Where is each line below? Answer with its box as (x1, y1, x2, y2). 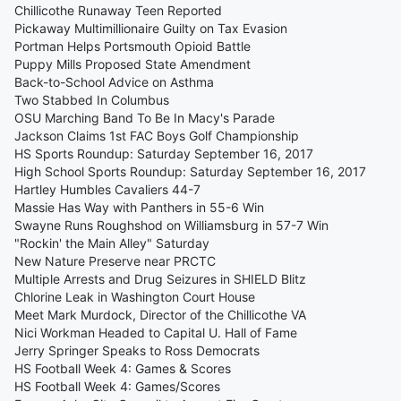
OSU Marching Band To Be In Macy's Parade (14, 110, 275, 125)
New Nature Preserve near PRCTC (14, 253, 216, 269)
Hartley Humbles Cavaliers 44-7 (14, 182, 200, 197)
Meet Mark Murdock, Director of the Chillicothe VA (14, 307, 306, 322)
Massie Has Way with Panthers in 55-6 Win (14, 200, 264, 215)
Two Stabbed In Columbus (14, 92, 169, 107)
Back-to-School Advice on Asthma (14, 74, 214, 90)
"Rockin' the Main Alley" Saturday (14, 235, 209, 251)
